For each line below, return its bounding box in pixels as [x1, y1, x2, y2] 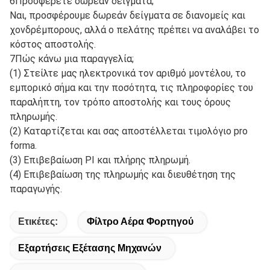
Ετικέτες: [18, 216, 58, 227]
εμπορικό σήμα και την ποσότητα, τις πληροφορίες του [10, 82, 253, 94]
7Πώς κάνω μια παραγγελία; [10, 53, 134, 65]
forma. [10, 140, 37, 152]
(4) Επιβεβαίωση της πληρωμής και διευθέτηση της [10, 169, 236, 181]
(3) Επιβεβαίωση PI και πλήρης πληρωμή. [10, 154, 190, 166]
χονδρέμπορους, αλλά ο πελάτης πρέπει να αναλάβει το [10, 24, 259, 36]
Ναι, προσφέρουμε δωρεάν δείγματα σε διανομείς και [10, 10, 245, 22]
